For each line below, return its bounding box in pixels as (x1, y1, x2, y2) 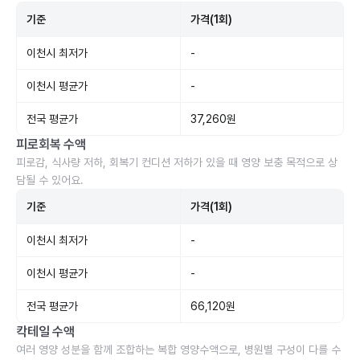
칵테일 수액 (16, 324, 76, 339)
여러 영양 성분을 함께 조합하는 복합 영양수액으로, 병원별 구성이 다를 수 (16, 343, 341, 356)
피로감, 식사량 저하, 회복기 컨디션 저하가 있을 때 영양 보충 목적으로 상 (16, 156, 337, 169)
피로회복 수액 (16, 137, 86, 152)
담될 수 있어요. (16, 174, 84, 186)
